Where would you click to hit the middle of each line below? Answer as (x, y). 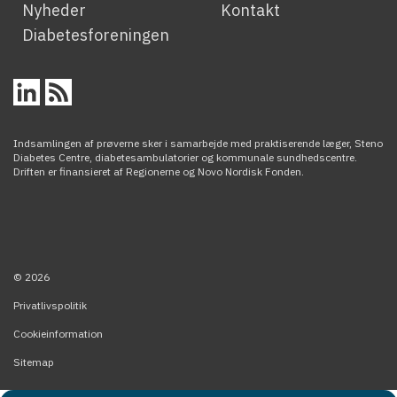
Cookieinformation (58, 333)
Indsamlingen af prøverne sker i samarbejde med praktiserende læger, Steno (198, 143)
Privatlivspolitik (50, 305)
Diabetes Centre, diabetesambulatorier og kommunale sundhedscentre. (185, 157)
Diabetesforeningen (96, 35)
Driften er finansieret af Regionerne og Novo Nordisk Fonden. (159, 171)
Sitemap (34, 362)
